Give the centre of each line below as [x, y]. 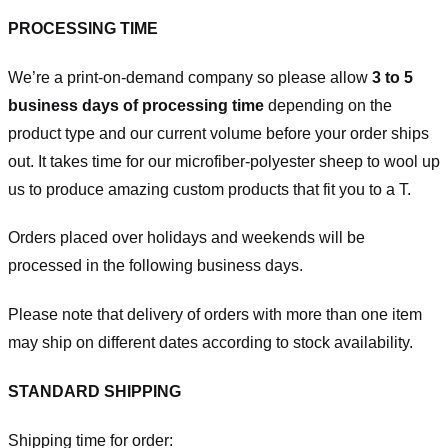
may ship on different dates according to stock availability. [210, 343]
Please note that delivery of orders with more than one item [215, 315]
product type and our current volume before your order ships [218, 133]
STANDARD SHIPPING [94, 391]
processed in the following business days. [155, 266]
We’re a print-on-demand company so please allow [190, 77]
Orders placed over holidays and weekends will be [186, 238]
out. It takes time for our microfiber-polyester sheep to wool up [224, 161]
